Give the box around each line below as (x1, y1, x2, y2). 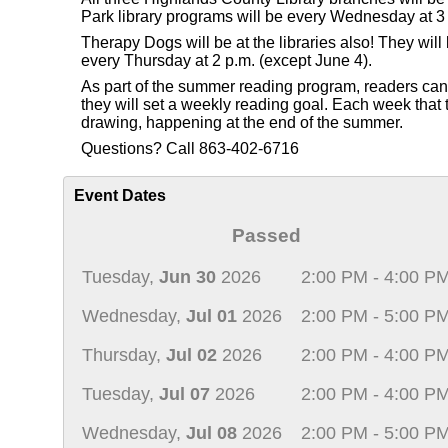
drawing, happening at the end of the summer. (81, 114, 403, 131)
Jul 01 (186, 306, 237, 326)
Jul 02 (166, 345, 217, 365)
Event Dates (74, 187, 166, 204)
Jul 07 (159, 384, 210, 404)
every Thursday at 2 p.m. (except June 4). (81, 52, 376, 69)
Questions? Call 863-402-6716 (81, 140, 299, 157)
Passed (232, 225, 302, 246)
